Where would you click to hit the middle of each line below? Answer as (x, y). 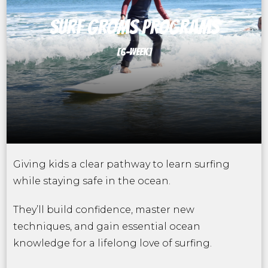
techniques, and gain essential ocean (107, 226)
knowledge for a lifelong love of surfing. (112, 243)
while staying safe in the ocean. (92, 181)
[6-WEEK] (134, 52)
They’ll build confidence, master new (104, 210)
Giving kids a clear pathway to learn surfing (121, 164)
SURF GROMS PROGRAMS (134, 27)
